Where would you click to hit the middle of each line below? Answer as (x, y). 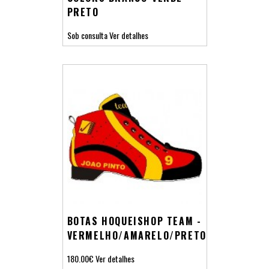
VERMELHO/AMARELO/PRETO (137, 235)
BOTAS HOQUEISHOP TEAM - (134, 221)
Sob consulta (87, 35)
